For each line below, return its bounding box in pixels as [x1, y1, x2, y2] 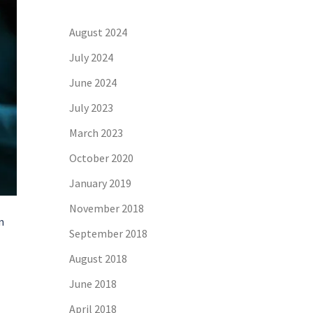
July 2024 [68, 50, 113, 64]
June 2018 [68, 277, 117, 291]
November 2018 [68, 201, 144, 215]
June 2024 [68, 75, 117, 89]
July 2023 [68, 101, 113, 115]
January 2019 [68, 176, 131, 190]
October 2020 [68, 151, 133, 165]
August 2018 [68, 252, 127, 265]
